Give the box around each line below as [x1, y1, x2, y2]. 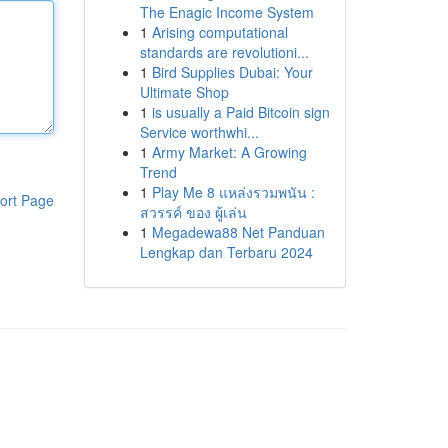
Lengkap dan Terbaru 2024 [139, 242, 313, 262]
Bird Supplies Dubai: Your [151, 62, 313, 82]
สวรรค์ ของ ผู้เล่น [139, 202, 247, 222]
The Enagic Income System [139, 2, 314, 22]
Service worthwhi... [139, 122, 259, 142]
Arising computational [151, 22, 288, 42]
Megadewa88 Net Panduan [151, 222, 325, 242]
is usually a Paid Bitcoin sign [151, 102, 330, 122]
